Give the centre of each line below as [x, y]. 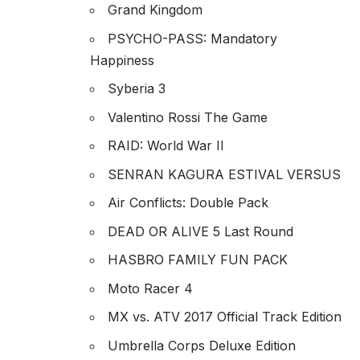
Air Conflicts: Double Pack [188, 203]
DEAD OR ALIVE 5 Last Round [200, 231]
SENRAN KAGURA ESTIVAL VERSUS [224, 174]
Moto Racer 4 [150, 288]
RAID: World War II [166, 146]
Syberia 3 [137, 89]
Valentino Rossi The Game [188, 117]
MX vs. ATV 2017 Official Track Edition [225, 317]
